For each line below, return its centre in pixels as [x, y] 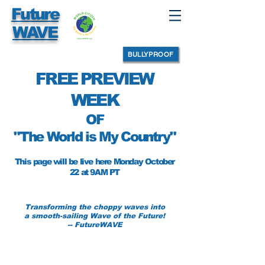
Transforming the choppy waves [87, 207]
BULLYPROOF [151, 54]
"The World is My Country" [95, 137]
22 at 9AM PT [95, 172]
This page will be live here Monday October [95, 161]
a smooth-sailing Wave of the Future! [95, 216]
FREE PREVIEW [95, 79]
